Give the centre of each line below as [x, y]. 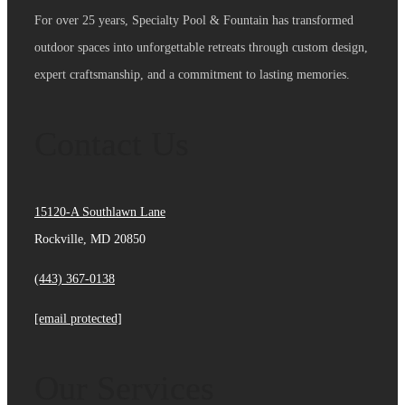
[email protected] [78, 319]
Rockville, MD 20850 [90, 240]
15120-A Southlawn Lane [100, 212]
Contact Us [112, 144]
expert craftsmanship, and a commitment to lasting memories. [192, 75]
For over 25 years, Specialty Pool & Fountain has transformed [194, 21]
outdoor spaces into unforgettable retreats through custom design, [201, 48]
